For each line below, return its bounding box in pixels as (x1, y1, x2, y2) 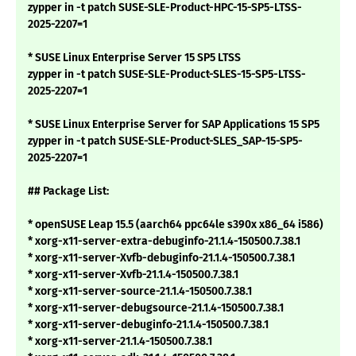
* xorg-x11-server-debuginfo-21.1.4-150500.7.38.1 (28, 318, 269, 332)
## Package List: (28, 184, 109, 199)
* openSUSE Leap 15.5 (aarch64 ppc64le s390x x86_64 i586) (28, 218, 323, 232)
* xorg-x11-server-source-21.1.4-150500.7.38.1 (28, 284, 252, 299)
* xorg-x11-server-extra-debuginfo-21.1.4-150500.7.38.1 (28, 234, 300, 249)
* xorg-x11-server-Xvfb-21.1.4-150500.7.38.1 (28, 268, 238, 282)
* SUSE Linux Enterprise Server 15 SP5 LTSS (28, 51, 241, 65)
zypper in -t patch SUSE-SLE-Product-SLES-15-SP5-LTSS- (28, 68, 306, 82)
